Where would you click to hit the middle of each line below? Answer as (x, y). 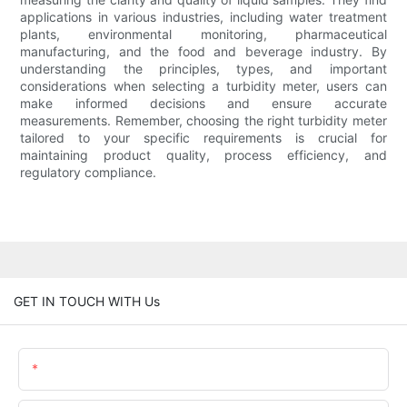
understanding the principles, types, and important (203, 69)
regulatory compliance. (89, 173)
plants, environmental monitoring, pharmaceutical (203, 35)
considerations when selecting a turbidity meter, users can (203, 86)
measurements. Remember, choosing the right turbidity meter (203, 121)
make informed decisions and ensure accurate (203, 104)
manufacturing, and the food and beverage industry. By (203, 52)
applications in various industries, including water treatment (203, 17)
